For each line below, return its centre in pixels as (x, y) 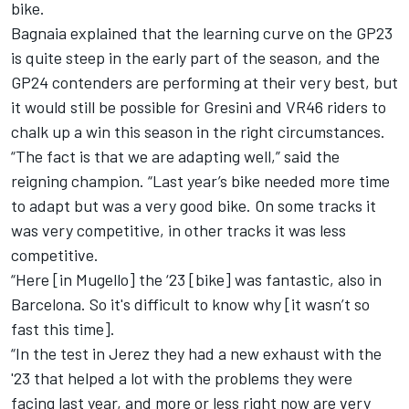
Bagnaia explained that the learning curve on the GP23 (202, 33)
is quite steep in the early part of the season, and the (195, 58)
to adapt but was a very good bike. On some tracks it (194, 206)
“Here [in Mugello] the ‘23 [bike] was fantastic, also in (196, 280)
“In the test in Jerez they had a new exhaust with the (196, 354)
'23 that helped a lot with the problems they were (182, 378)
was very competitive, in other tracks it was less (178, 231)
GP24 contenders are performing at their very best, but (204, 83)
